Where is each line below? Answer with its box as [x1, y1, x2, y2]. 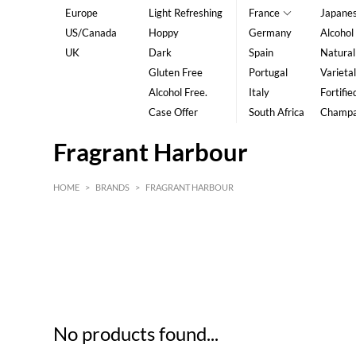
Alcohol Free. [148, 86, 207, 99]
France [248, 6, 280, 19]
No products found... [53, 322, 219, 345]
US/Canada [65, 26, 118, 39]
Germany [248, 26, 292, 39]
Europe [65, 6, 99, 19]
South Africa [248, 106, 304, 118]
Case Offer [148, 106, 198, 118]
